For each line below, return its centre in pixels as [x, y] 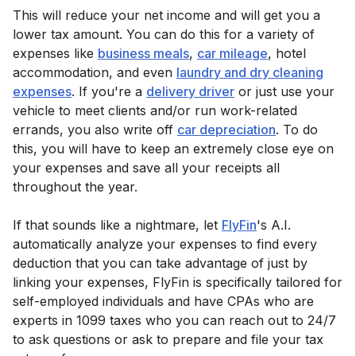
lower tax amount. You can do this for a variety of [164, 34]
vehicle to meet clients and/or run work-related [155, 110]
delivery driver [190, 91]
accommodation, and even [95, 72]
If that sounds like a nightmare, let [117, 224]
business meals [143, 53]
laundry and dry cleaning [250, 72]
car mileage [232, 53]
